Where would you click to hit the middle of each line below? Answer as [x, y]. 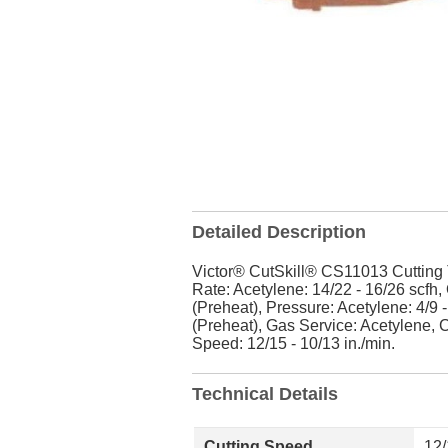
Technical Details [265, 394]
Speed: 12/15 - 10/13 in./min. [293, 343]
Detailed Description [279, 232]
